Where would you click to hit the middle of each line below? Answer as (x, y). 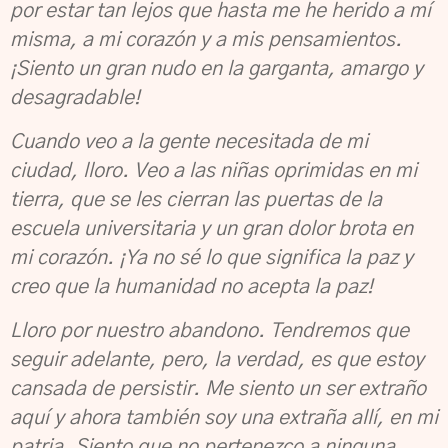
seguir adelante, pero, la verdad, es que (192, 360)
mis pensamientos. (316, 40)
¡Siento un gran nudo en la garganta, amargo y (216, 69)
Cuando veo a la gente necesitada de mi (189, 142)
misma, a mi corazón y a (120, 40)
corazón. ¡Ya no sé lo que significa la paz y (225, 258)
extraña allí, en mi (358, 418)
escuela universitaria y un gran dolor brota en (211, 229)
